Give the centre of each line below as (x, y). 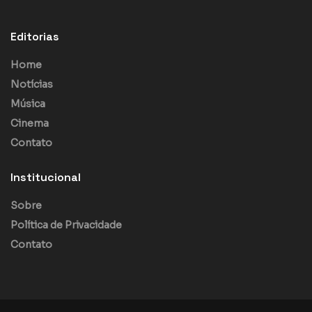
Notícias (32, 85)
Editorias (35, 37)
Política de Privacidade (66, 225)
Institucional (46, 178)
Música (28, 104)
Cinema (30, 124)
